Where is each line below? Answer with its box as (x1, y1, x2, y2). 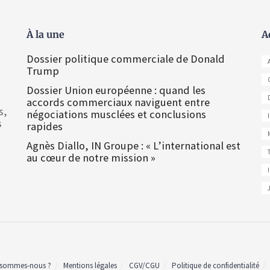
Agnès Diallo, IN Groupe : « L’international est (27, 138, 240, 152)
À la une (27, 28, 64, 40)
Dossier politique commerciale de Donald (27, 51, 225, 66)
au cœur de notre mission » (27, 150, 155, 165)
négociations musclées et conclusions (27, 107, 206, 121)
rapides (27, 119, 63, 133)
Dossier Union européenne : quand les (27, 83, 206, 97)
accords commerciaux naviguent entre (27, 95, 210, 109)
